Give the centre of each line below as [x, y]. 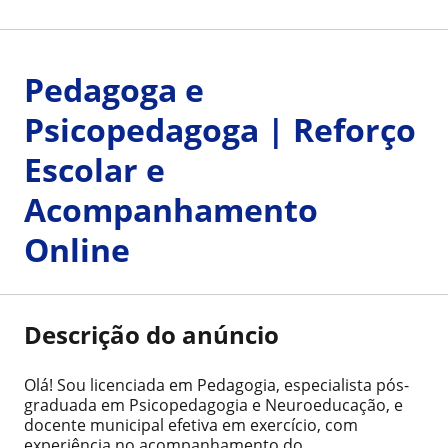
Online [77, 249]
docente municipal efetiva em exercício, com [191, 425]
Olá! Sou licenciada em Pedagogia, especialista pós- [216, 385]
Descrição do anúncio [151, 334]
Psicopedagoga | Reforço [220, 129]
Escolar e [94, 169]
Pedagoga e [114, 89]
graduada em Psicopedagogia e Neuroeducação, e [213, 405]
